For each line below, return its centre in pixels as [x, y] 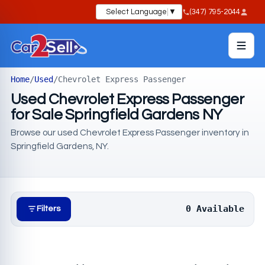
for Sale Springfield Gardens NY [116, 114]
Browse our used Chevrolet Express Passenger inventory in [130, 132]
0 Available [215, 209]
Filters [49, 209]
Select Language [137, 12]
